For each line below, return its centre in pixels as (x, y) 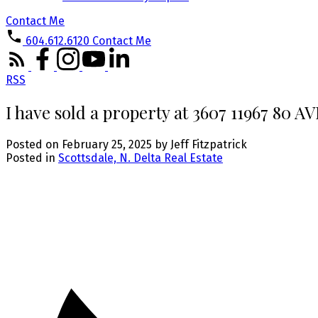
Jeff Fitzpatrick (209, 144)
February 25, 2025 (107, 144)
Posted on (34, 144)
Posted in (31, 158)
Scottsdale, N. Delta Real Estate (141, 158)
